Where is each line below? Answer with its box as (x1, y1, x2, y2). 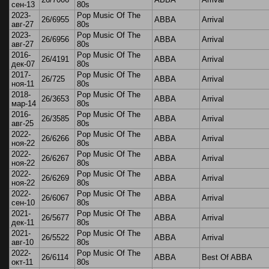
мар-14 (11, 99, 36, 109)
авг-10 (11, 238, 34, 247)
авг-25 (11, 119, 34, 128)
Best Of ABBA (202, 253, 252, 262)
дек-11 (11, 218, 34, 228)
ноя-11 (11, 79, 34, 89)
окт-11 (11, 258, 33, 267)
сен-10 (11, 198, 35, 208)
